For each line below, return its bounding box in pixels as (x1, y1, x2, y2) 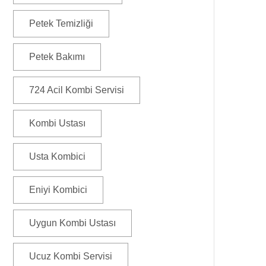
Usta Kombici (29, 151, 85, 161)
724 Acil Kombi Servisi (29, 85, 124, 95)
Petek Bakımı (29, 52, 85, 62)
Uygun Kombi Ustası (29, 218, 116, 228)
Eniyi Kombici (29, 185, 87, 195)
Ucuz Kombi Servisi (29, 251, 112, 261)
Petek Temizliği (29, 18, 93, 28)
